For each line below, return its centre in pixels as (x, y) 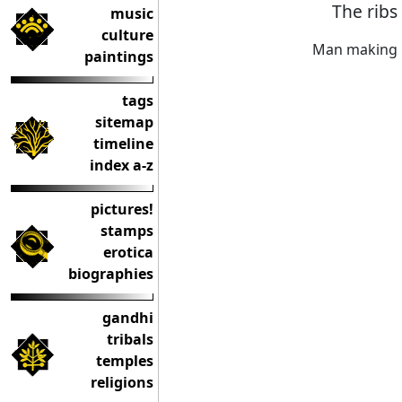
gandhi (128, 318)
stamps (127, 231)
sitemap (124, 122)
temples (125, 361)
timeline (123, 144)
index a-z (122, 165)
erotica (128, 252)
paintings (119, 57)
